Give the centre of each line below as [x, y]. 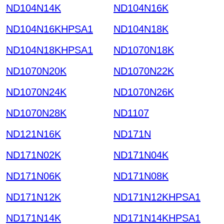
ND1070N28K [36, 113]
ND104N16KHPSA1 [49, 29]
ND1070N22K [144, 71]
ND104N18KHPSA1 [49, 50]
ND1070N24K [36, 92]
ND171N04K [141, 155]
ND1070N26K [144, 92]
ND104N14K [33, 8]
